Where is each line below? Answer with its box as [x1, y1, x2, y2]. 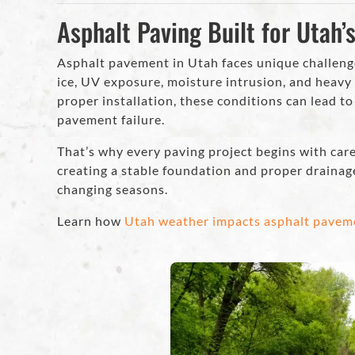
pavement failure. [57, 112, 165, 128]
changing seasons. [57, 181, 168, 197]
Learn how [57, 213, 121, 229]
